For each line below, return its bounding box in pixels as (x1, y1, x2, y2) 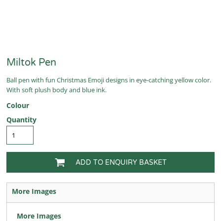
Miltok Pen (6, 57, 56, 69)
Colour (6, 101, 29, 110)
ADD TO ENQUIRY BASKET (75, 158, 167, 167)
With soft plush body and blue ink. (6, 85, 107, 94)
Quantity (6, 115, 37, 124)
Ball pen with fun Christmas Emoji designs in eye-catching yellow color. (6, 75, 211, 84)
